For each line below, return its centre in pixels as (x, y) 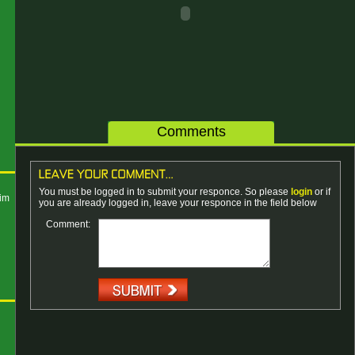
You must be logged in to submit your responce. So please (164, 192)
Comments (191, 132)
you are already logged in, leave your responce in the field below (177, 203)
